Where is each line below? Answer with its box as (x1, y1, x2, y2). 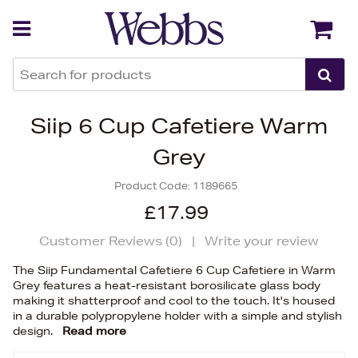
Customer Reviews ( (39, 233, 169, 249)
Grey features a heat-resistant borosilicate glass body (13, 278, 320, 292)
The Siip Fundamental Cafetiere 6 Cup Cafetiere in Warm (13, 263, 336, 277)
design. (13, 324, 56, 338)
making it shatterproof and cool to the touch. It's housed (13, 293, 335, 308)
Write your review (205, 233, 319, 249)
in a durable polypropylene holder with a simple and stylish (13, 308, 342, 323)
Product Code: (114, 179, 193, 193)
